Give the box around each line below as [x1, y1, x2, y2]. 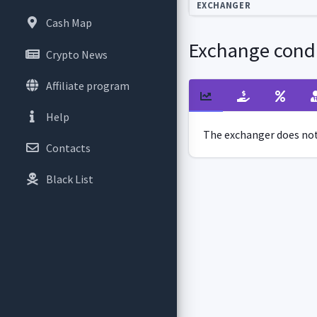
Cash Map [45, 16, 92, 30]
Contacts [45, 141, 91, 156]
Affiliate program [45, 78, 129, 93]
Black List [45, 172, 93, 187]
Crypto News [45, 47, 108, 62]
